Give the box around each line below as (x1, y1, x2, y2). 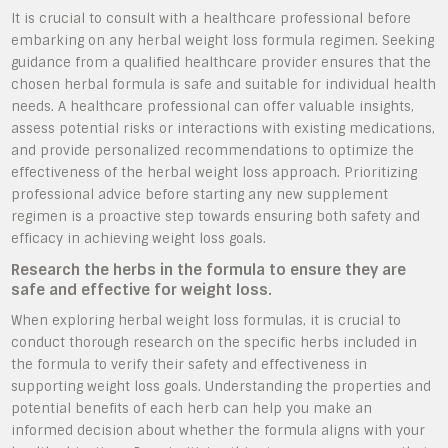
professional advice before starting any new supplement (11, 186, 389, 203)
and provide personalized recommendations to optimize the (11, 142, 415, 159)
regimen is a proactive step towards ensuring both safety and (11, 208, 421, 225)
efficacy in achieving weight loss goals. (11, 230, 267, 247)
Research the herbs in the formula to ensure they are (11, 260, 407, 280)
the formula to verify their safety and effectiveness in (11, 356, 368, 373)
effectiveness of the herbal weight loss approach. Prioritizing (11, 164, 418, 181)
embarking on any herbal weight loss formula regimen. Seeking (11, 32, 435, 49)
